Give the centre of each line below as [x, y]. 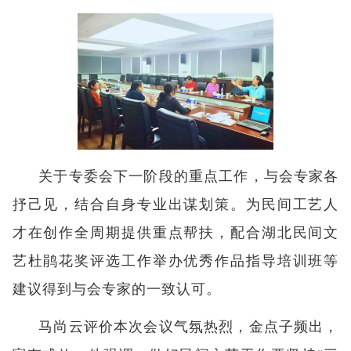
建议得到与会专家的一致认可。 [116, 289]
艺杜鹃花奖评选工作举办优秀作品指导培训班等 [175, 261]
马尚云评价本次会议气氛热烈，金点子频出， [189, 326]
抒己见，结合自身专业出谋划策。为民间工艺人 [175, 204]
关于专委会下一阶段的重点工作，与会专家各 [189, 176]
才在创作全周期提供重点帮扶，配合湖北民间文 [175, 232]
